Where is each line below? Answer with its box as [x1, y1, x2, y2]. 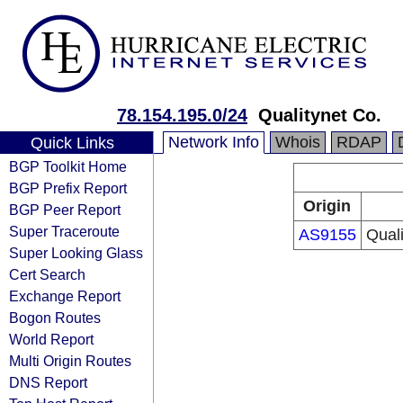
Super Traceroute [9, 223, 120, 239]
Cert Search [9, 266, 85, 282]
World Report [9, 331, 94, 347]
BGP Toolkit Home [9, 158, 127, 175]
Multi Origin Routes [9, 353, 131, 369]
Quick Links [30, 134, 114, 152]
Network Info [168, 133, 259, 151]
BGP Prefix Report [9, 180, 127, 196]
